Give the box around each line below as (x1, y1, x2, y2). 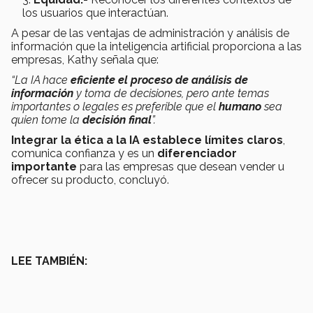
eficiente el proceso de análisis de (71, 73, 248, 87)
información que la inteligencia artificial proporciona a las (11, 40, 302, 54)
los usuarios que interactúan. (22, 6, 168, 20)
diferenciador (157, 147, 237, 161)
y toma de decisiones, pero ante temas (76, 87, 269, 101)
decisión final (82, 113, 152, 127)
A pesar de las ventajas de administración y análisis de (11, 27, 289, 41)
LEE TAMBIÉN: (11, 254, 87, 268)
